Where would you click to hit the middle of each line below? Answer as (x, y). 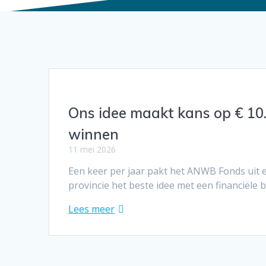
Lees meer (92, 209)
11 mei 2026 (92, 150)
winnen (94, 134)
